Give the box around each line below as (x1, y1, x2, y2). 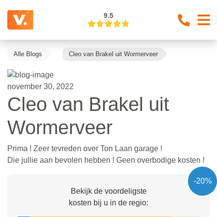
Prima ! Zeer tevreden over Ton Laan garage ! (7, 144, 162, 153)
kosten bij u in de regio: (69, 198, 148, 207)
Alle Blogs (14, 50, 42, 58)
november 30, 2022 (7, 82, 74, 91)
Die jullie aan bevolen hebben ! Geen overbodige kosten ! (7, 155, 204, 164)
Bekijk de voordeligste (70, 186, 147, 195)
